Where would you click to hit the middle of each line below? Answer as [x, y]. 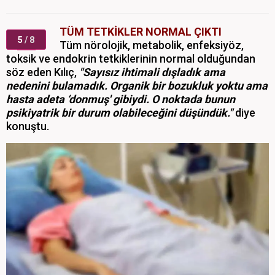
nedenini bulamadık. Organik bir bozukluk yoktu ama [137, 85]
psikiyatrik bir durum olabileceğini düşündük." [119, 112]
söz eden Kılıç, [43, 72]
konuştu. [28, 126]
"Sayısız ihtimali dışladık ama [152, 72]
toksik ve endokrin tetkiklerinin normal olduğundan [131, 58]
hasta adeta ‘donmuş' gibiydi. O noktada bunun [121, 99]
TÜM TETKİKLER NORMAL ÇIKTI [141, 31]
